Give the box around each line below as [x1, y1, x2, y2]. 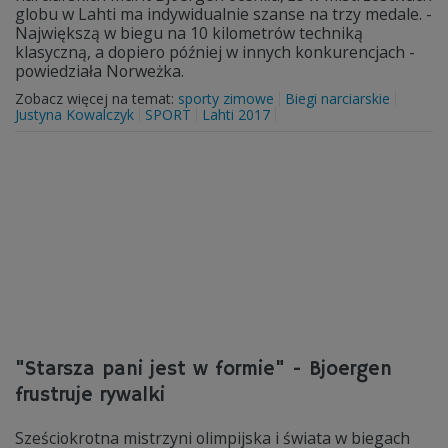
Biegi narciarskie [285, 89, 390, 108]
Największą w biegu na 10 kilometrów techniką [15, 22, 363, 44]
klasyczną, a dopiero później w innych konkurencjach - [15, 41, 415, 63]
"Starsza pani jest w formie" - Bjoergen [15, 357, 392, 382]
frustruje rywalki [15, 383, 165, 408]
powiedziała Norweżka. [15, 60, 184, 82]
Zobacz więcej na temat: [15, 89, 178, 108]
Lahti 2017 [202, 105, 270, 124]
